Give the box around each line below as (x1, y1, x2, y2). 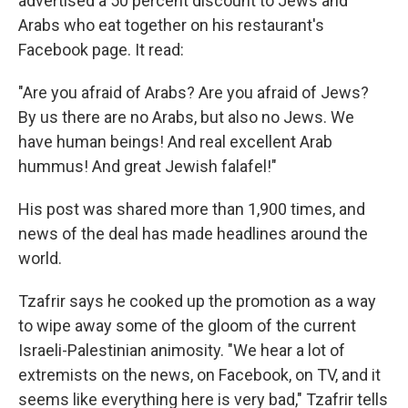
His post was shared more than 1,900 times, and (18, 199, 365, 219)
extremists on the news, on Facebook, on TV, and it (18, 364, 381, 384)
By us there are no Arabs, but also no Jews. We (18, 107, 354, 127)
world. (18, 248, 62, 268)
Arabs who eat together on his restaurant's (18, 15, 324, 35)
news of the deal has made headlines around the (18, 223, 368, 243)
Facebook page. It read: (18, 39, 184, 59)
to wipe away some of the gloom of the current (18, 315, 356, 335)
